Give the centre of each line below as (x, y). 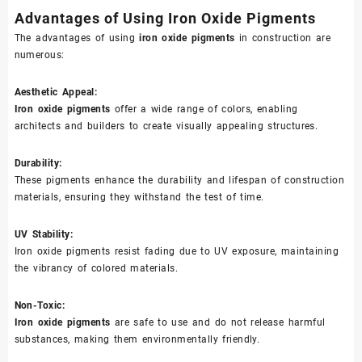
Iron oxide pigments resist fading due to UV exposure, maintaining (177, 252)
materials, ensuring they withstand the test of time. (139, 198)
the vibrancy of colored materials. (96, 269)
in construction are (283, 38)
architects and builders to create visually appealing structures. (166, 126)
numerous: (39, 55)
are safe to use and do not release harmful (218, 323)
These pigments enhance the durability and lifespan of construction (179, 181)
